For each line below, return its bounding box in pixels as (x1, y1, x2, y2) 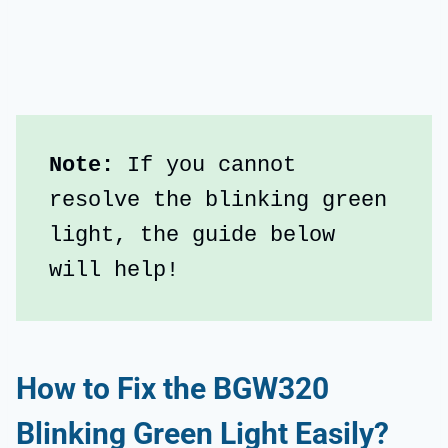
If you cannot (127, 153, 296, 179)
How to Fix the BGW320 (16, 371, 329, 407)
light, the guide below (49, 223, 335, 249)
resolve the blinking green (49, 188, 387, 214)
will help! (49, 258, 179, 284)
